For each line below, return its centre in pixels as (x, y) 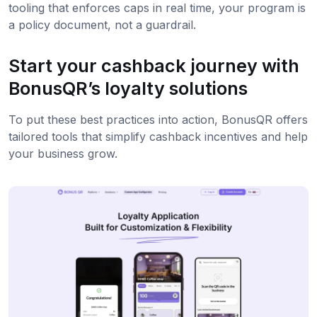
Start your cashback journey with (154, 65)
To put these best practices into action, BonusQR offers (158, 119)
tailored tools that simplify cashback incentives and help (158, 136)
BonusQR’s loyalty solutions (128, 88)
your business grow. (63, 153)
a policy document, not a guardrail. (102, 24)
